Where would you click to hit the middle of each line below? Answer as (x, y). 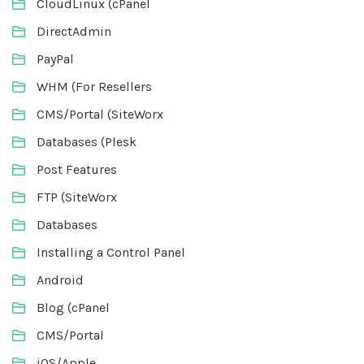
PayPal (55, 58)
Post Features (77, 169)
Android (60, 279)
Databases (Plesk (87, 141)
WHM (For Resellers (94, 86)
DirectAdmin (74, 31)
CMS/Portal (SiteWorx (100, 114)
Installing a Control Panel (111, 252)
